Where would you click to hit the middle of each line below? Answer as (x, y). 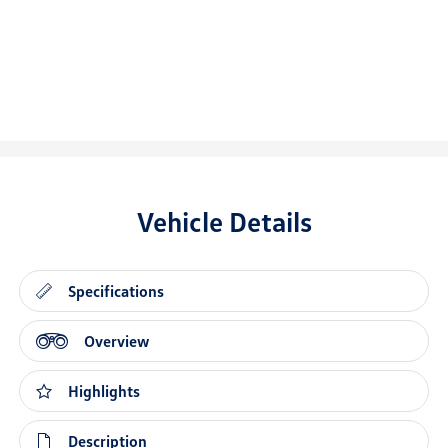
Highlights (104, 391)
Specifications (116, 291)
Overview (117, 341)
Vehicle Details (224, 221)
